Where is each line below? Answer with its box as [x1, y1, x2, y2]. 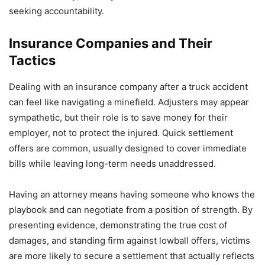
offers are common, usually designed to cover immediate [9, 142, 247, 154]
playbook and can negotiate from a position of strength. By [9, 203, 253, 215]
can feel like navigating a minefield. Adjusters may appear [9, 96, 249, 108]
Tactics [9, 52, 56, 68]
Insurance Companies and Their [9, 35, 212, 51]
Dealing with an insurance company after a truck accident [9, 80, 248, 92]
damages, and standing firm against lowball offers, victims [9, 234, 250, 246]
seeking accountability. [9, 5, 104, 17]
